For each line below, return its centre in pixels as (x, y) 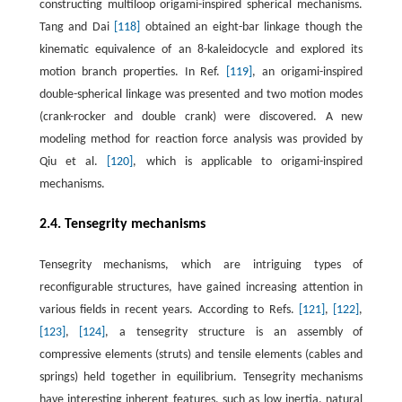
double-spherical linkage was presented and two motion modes (201, 95)
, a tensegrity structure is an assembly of (234, 333)
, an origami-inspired (308, 73)
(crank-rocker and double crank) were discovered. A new (201, 118)
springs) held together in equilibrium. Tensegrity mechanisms (201, 378)
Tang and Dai (77, 28)
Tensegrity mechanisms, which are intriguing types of (201, 266)
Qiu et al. (73, 162)
